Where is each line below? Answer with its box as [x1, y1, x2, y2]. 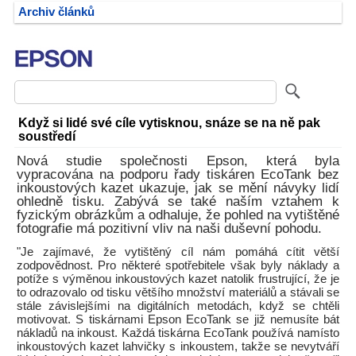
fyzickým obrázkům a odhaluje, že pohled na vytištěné [17, 207, 339, 222]
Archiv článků [18, 6, 95, 18]
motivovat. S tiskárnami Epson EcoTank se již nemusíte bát [17, 313, 339, 326]
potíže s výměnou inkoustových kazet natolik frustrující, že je [17, 273, 339, 285]
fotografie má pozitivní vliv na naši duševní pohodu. [17, 221, 322, 236]
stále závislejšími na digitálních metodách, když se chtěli [17, 300, 339, 312]
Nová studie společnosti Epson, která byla [17, 153, 339, 168]
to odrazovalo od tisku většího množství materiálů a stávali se [17, 286, 339, 299]
